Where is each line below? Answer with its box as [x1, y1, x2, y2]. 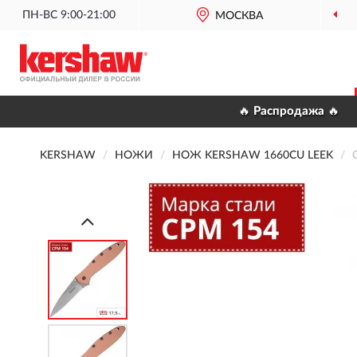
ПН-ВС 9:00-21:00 [22, 10, 116, 21]
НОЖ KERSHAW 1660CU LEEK [172, 150, 333, 161]
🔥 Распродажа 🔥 [237, 105, 339, 117]
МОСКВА [215, 10, 265, 22]
